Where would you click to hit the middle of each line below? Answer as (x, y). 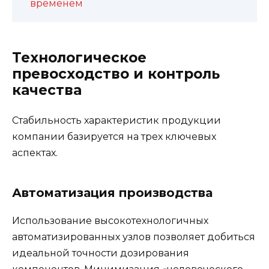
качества (47, 90)
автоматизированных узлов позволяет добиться (134, 237)
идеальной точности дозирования (101, 253)
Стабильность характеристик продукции (116, 121)
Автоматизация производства (112, 193)
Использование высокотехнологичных (110, 221)
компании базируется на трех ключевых (114, 137)
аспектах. (35, 153)
